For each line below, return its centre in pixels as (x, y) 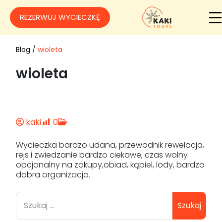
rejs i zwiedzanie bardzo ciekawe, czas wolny (102, 155)
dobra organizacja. (53, 175)
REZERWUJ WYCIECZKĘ (60, 17)
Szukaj (189, 205)
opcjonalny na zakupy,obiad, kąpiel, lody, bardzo (110, 165)
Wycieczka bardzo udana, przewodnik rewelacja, (110, 145)
